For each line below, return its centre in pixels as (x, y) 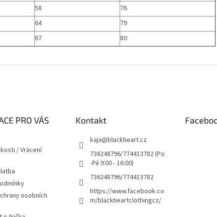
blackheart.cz (127, 140)
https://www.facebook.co (127, 192)
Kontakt (91, 120)
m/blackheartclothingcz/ (125, 201)
